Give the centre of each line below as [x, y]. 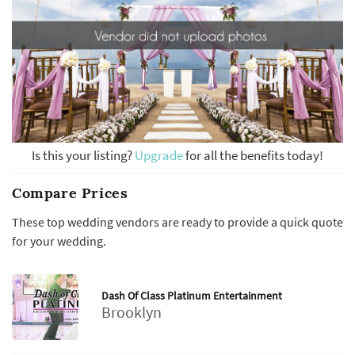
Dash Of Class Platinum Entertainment [191, 295]
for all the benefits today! [254, 155]
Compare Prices [70, 193]
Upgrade [160, 155]
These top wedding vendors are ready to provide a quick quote [177, 221]
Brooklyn [131, 312]
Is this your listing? [83, 155]
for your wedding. [59, 240]
